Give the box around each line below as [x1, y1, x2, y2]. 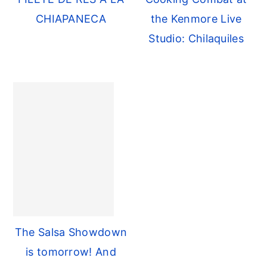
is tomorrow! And [26, 246, 116, 259]
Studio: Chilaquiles [148, 32, 244, 45]
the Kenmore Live [150, 13, 242, 26]
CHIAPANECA [35, 13, 106, 26]
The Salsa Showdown [14, 226, 128, 239]
